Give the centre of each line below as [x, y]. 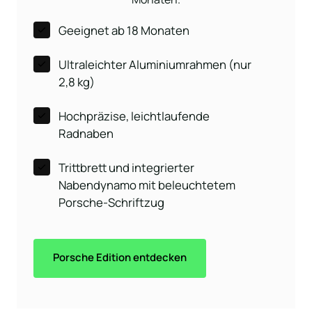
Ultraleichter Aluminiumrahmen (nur [155, 65]
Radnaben [86, 134]
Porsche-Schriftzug [111, 203]
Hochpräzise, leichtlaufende [134, 116]
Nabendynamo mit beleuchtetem [147, 185]
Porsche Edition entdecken [120, 258]
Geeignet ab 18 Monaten [124, 31]
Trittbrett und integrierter [95, 168]
